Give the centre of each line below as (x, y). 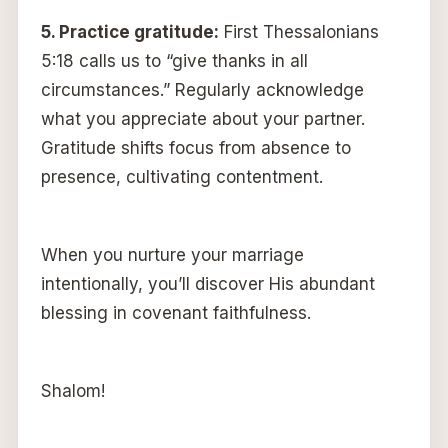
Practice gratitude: (138, 32)
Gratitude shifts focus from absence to (195, 148)
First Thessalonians (298, 32)
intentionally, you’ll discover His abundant (207, 284)
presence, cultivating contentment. (181, 177)
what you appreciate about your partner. (202, 119)
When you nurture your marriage (172, 255)
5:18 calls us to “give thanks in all (174, 61)
